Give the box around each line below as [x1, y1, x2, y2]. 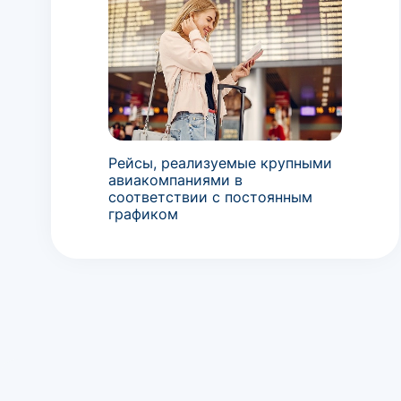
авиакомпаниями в [108, 170, 243, 189]
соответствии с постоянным [108, 187, 312, 206]
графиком [108, 204, 178, 223]
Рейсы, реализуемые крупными [108, 153, 332, 172]
